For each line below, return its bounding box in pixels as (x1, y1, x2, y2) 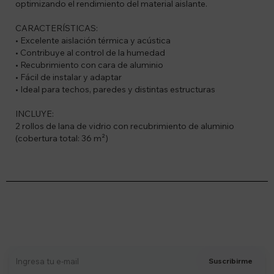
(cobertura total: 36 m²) (15, 133, 108, 144)
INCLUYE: (15, 108, 54, 119)
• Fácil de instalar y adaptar (15, 72, 122, 83)
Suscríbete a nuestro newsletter (43, 204, 231, 220)
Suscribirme (209, 256, 253, 265)
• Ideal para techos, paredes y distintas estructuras (15, 84, 215, 95)
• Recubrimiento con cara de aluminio (15, 59, 163, 70)
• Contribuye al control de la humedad (15, 47, 165, 58)
